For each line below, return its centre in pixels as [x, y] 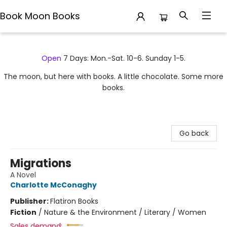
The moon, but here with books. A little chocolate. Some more [113, 77]
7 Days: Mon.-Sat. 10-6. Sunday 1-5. [123, 58]
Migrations [41, 163]
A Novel [23, 175]
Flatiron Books [74, 201]
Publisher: [30, 201]
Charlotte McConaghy [53, 185]
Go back [194, 133]
